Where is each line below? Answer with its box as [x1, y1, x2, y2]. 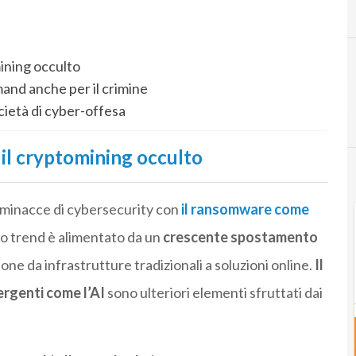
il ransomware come [180, 200, 309, 219]
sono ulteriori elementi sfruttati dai [104, 284, 323, 302]
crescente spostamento [162, 228, 318, 246]
